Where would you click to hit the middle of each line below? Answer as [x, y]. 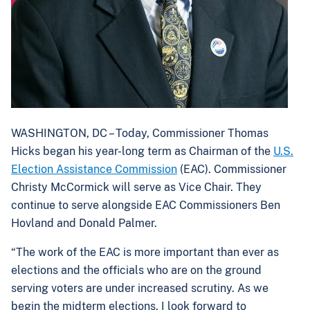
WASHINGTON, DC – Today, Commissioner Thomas [140, 133]
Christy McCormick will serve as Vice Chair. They [136, 187]
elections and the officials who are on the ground [136, 270]
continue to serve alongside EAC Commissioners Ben [146, 205]
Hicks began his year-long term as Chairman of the [142, 151]
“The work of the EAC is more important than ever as [145, 252]
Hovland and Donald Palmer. [84, 223]
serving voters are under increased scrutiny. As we [140, 288]
